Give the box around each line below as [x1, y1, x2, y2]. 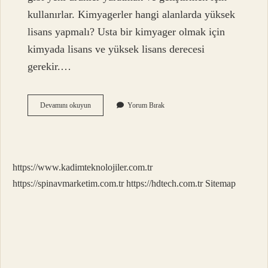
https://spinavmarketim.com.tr [13, 178, 124, 189]
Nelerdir [90, 133, 114, 142]
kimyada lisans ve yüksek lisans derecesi [28, 43, 205, 56]
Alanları [90, 122, 114, 131]
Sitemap [205, 178, 236, 189]
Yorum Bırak [127, 101, 165, 110]
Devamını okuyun [40, 101, 92, 110]
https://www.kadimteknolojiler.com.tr [13, 162, 153, 173]
